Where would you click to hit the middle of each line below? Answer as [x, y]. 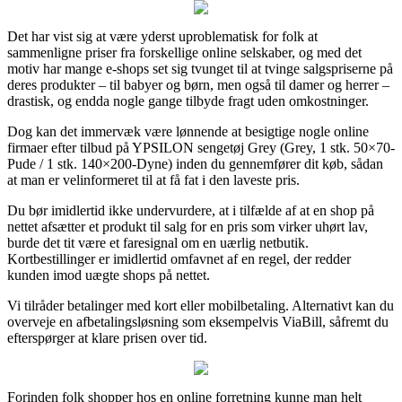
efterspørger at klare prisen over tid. [107, 337]
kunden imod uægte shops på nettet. [109, 275]
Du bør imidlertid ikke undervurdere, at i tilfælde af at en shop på [191, 210]
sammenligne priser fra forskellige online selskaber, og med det [184, 52]
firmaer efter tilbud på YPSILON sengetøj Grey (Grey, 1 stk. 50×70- [201, 147]
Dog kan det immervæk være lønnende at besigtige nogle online [188, 131]
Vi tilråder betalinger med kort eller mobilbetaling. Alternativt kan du [201, 305]
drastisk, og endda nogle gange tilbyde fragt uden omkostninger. [188, 100]
